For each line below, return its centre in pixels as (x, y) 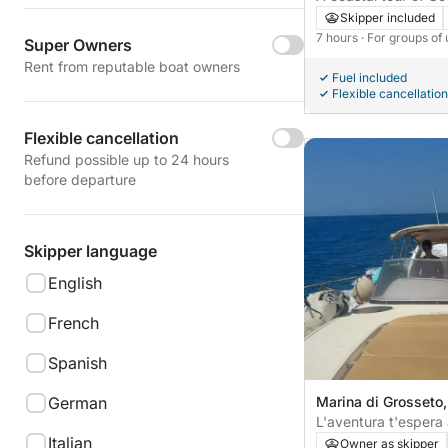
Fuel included (369, 77)
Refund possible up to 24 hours (126, 159)
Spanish (77, 363)
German (77, 403)
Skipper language (90, 251)
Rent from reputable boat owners (132, 66)
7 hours (338, 37)
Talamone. (349, 15)
